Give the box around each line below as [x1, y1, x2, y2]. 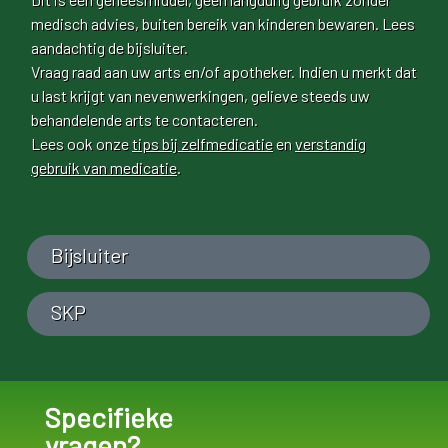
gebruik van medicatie [31, 157, 177, 177]
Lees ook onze [31, 133, 132, 153]
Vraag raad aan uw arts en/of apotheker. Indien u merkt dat [31, 61, 417, 81]
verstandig [295, 133, 366, 153]
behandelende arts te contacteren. [31, 109, 258, 129]
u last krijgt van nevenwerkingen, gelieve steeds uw [31, 85, 370, 105]
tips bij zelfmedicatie [132, 133, 273, 153]
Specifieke [44, 400, 173, 435]
